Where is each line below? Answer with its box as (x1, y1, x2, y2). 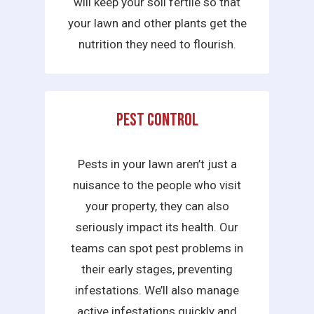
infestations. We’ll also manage (75, 283, 239, 298)
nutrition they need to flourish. (78, 36, 236, 51)
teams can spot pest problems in (71, 241, 243, 256)
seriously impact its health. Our (76, 220, 238, 235)
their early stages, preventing (81, 262, 233, 277)
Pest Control (116, 109, 198, 132)
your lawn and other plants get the (67, 15, 247, 30)
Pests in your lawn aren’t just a (77, 157, 237, 172)
